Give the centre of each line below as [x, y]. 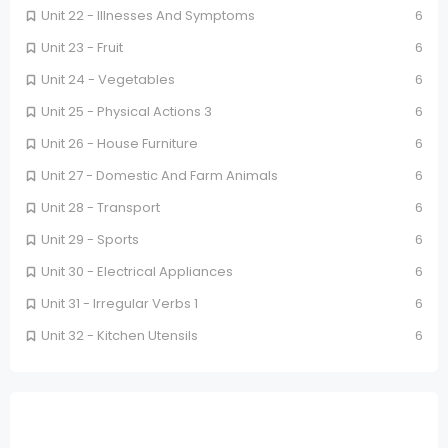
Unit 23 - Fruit [82, 47]
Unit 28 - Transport [100, 207]
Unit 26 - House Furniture [119, 143]
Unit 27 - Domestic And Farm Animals [159, 175]
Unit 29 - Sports [90, 239]
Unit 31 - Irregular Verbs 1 [119, 303]
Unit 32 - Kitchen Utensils [119, 335]
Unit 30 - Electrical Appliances [137, 271]
